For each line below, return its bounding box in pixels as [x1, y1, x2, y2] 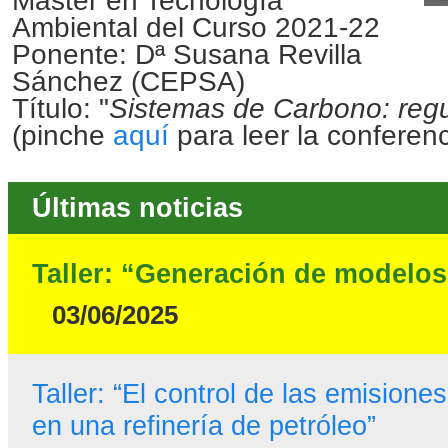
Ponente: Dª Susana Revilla [11, 38, 362, 70]
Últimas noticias [31, 192, 243, 224]
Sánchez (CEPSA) [11, 65, 245, 97]
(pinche [11, 119, 113, 151]
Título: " [11, 92, 109, 124]
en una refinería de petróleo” [31, 410, 376, 442]
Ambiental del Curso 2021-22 [11, 11, 380, 43]
